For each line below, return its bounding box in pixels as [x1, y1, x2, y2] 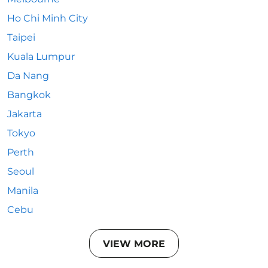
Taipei [7, 32, 35, 43]
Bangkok [7, 89, 51, 100]
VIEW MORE [103, 237, 165, 249]
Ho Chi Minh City [7, 13, 88, 24]
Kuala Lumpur [7, 51, 75, 62]
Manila [7, 185, 38, 196]
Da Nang [7, 70, 49, 81]
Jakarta [7, 108, 42, 120]
